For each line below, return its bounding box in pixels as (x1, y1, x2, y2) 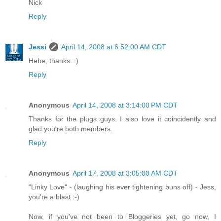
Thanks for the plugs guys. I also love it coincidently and (29, 115, 216, 123)
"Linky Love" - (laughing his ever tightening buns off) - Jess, (29, 183, 216, 191)
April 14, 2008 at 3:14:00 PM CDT (73, 101, 178, 110)
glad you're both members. (29, 125, 112, 133)
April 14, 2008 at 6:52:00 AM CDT (61, 43, 166, 51)
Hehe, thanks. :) (29, 57, 78, 65)
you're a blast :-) (29, 193, 79, 201)
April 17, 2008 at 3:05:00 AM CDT (73, 169, 178, 178)
